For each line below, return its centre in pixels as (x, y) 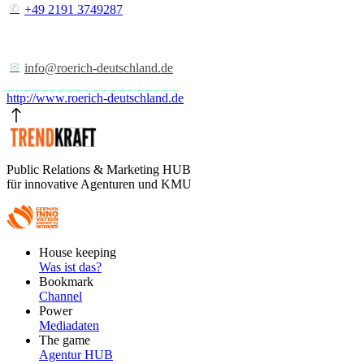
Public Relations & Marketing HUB (99, 170)
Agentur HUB (76, 355)
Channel (61, 297)
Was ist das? (70, 267)
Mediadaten (69, 326)
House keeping (78, 253)
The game (65, 340)
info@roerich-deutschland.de (99, 67)
